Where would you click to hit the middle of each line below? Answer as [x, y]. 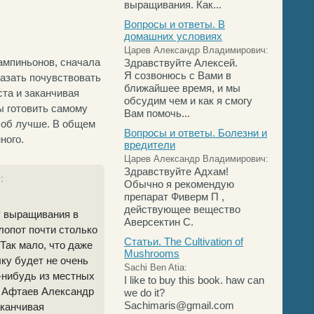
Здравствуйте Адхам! [176, 171]
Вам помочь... [157, 113]
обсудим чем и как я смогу [188, 101]
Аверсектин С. [159, 222]
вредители [150, 145]
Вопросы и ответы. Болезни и [196, 133]
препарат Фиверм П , [174, 197]
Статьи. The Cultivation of [184, 241]
